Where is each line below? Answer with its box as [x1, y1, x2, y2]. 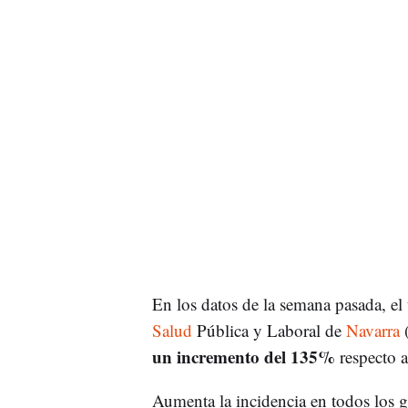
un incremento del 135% [151, 343, 335, 369]
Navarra [345, 318, 400, 342]
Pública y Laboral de [191, 318, 346, 342]
